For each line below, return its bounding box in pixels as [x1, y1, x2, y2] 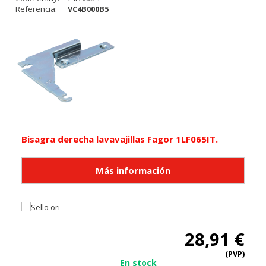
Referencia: [15, 4, 59, 15]
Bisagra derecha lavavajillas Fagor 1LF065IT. [21, 133, 218, 145]
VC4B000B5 [68, 4, 109, 15]
